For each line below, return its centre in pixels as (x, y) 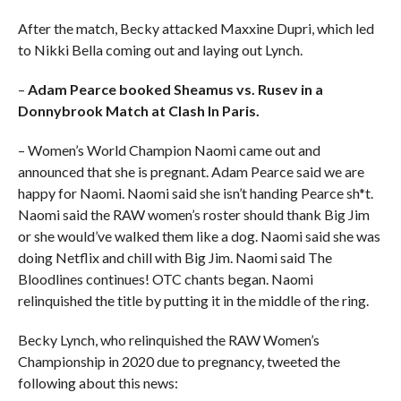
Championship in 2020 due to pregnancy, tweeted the (179, 361)
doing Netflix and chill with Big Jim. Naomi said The (175, 257)
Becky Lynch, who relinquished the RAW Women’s (168, 340)
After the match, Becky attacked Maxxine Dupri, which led (196, 28)
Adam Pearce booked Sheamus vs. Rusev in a (175, 89)
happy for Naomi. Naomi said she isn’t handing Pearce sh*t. (195, 193)
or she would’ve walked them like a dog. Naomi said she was (199, 236)
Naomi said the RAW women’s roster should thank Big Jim (193, 214)
